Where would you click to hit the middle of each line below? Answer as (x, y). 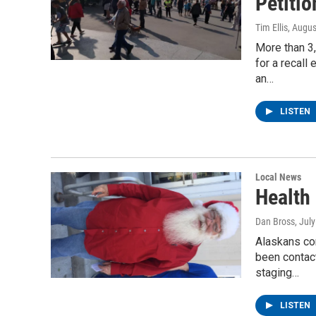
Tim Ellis (272, 28)
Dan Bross (275, 221)
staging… (277, 273)
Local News (278, 177)
